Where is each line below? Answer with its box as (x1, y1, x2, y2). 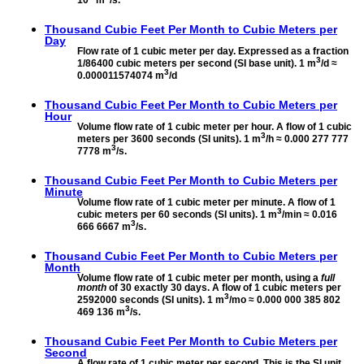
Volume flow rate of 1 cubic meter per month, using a (77, 272, 321, 284)
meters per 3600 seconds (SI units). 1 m (77, 132, 261, 145)
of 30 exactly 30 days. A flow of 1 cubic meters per (106, 282, 341, 294)
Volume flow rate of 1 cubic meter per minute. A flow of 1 (77, 197, 336, 209)
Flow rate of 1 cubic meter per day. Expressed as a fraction (77, 45, 349, 57)
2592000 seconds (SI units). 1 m (77, 294, 224, 306)
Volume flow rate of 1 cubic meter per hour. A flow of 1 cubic (77, 120, 352, 132)
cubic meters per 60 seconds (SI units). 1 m (77, 209, 277, 221)
